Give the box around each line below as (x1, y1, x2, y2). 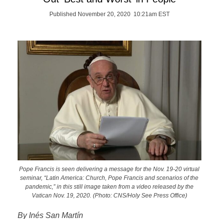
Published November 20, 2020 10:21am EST (49, 11, 170, 18)
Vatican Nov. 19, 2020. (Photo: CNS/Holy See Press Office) (31, 192, 187, 199)
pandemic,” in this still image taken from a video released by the (25, 183, 194, 190)
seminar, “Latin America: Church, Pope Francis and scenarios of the (20, 175, 199, 181)
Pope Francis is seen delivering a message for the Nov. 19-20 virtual (19, 166, 200, 173)
